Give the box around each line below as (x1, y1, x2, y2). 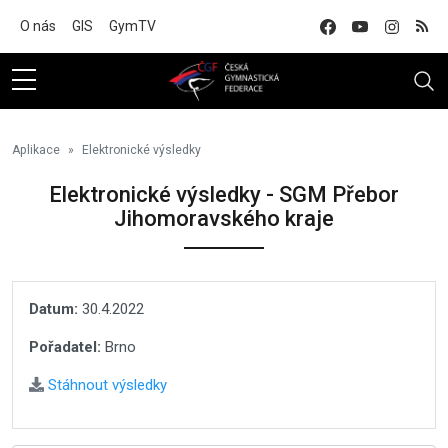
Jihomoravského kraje (114, 206, 334, 231)
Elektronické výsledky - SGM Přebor (49, 182, 399, 207)
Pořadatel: (29, 338, 101, 356)
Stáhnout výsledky (44, 376, 167, 394)
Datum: (29, 300, 78, 318)
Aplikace (12, 143, 60, 157)
